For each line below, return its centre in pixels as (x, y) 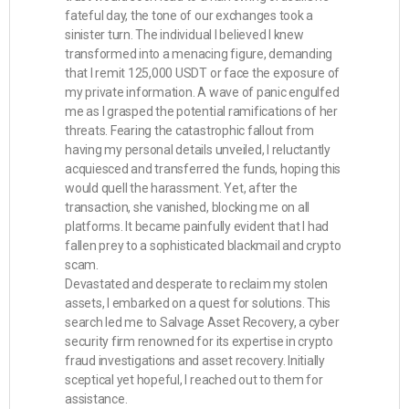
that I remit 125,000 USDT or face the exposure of (203, 73)
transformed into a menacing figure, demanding (199, 54)
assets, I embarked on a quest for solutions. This (198, 303)
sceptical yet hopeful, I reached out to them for (194, 380)
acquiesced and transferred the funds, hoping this (203, 169)
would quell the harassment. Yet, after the (181, 188)
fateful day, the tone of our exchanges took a (189, 16)
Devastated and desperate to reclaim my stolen (197, 284)
